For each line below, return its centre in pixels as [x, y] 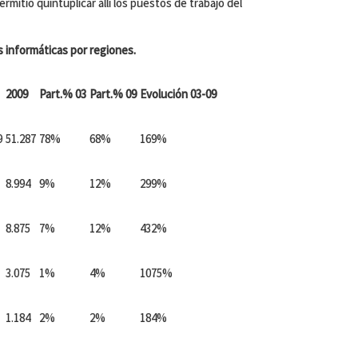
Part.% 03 [63, 94]
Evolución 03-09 [178, 94]
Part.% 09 [113, 94]
